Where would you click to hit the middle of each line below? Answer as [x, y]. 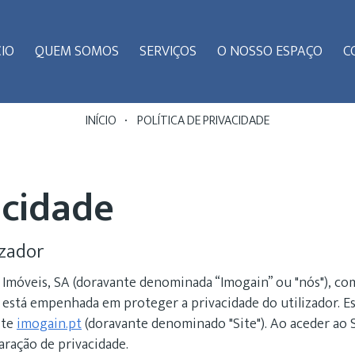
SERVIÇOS [168, 52]
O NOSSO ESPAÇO [270, 52]
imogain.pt [49, 324]
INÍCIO [101, 121]
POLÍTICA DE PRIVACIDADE [202, 121]
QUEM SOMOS [77, 52]
